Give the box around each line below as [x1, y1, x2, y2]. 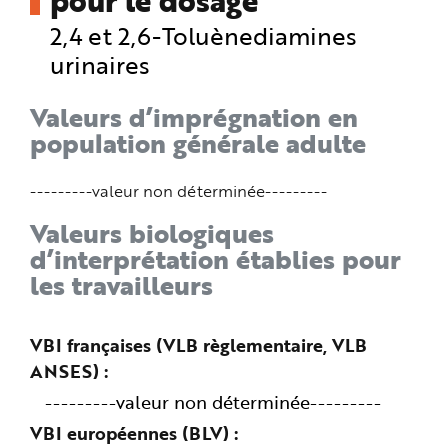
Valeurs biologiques [30, 213, 274, 252]
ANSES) [30, 358, 99, 385]
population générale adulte [30, 123, 366, 162]
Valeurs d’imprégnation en [30, 97, 358, 136]
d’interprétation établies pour [30, 239, 401, 278]
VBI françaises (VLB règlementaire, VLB [30, 332, 367, 359]
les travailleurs [30, 265, 213, 304]
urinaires [50, 47, 150, 81]
